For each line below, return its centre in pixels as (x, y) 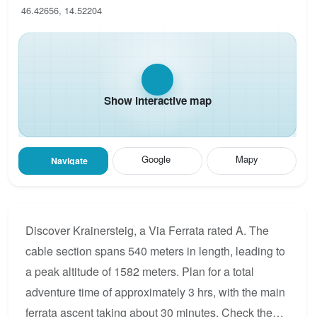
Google (156, 158)
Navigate (70, 161)
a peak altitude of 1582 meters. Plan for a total (140, 271)
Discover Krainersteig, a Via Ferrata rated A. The (147, 230)
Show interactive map (157, 101)
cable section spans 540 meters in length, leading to (155, 250)
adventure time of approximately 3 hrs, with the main (155, 292)
